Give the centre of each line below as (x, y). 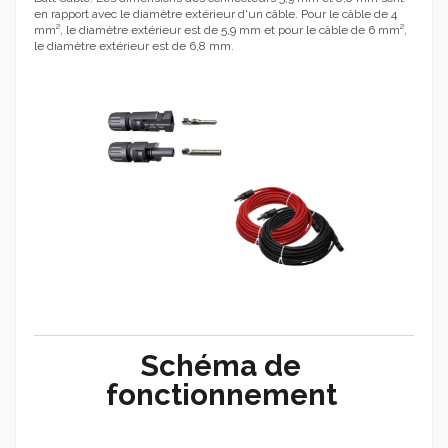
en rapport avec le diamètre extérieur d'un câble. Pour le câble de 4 (215, 14)
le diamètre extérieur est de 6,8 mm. (134, 46)
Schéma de (221, 366)
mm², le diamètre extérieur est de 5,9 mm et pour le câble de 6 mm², (220, 30)
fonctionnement (221, 395)
